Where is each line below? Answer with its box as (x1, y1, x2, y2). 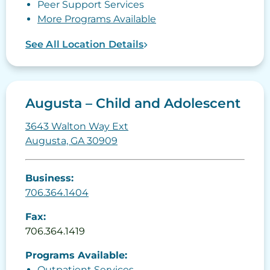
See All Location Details (25, 39, 144, 51)
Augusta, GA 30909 (25, 135, 118, 147)
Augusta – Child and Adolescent (25, 95, 240, 112)
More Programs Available (37, 13, 156, 25)
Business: (25, 172, 74, 184)
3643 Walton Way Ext (25, 121, 128, 133)
